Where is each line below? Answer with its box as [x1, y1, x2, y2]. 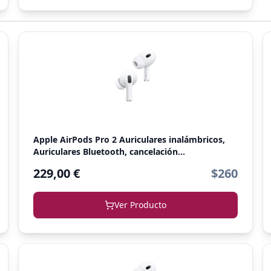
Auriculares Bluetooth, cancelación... [33, 146, 185, 157]
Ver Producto [114, 199, 166, 211]
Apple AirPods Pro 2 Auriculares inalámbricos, [33, 134, 225, 145]
